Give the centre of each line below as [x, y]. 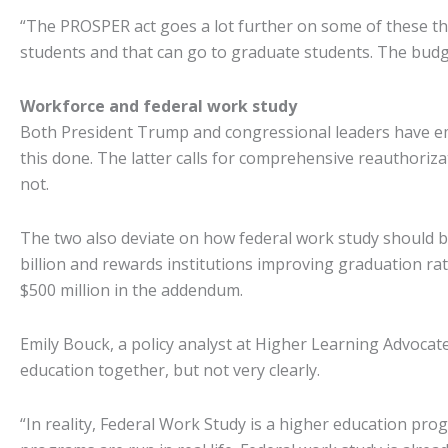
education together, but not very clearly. [170, 370]
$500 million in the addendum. [131, 290]
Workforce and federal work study [158, 106]
